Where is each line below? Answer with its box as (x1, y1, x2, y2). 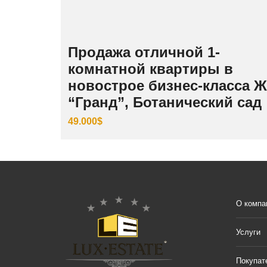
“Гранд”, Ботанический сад (68, 94, 262, 110)
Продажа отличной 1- (68, 44, 220, 60)
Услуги (236, 227, 260, 237)
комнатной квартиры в (68, 60, 233, 77)
